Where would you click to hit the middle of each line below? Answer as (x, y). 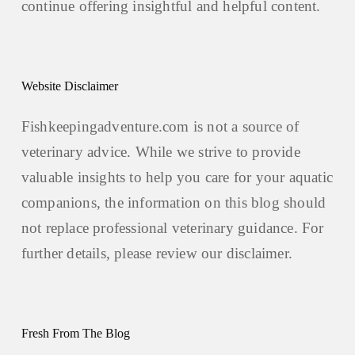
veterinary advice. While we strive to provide (160, 152)
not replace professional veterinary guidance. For (172, 228)
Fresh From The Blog (75, 333)
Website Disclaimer (69, 86)
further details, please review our (124, 253)
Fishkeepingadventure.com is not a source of (160, 126)
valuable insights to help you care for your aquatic (177, 177)
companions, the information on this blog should (174, 202)
